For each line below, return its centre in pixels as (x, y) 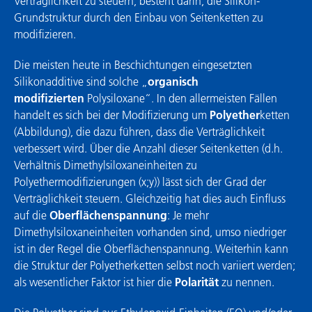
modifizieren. (45, 34)
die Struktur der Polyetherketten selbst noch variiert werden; (155, 265)
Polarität (197, 282)
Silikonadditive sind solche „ (81, 81)
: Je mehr (188, 215)
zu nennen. (247, 282)
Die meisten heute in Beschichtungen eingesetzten (133, 64)
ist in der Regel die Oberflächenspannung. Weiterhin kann (151, 248)
